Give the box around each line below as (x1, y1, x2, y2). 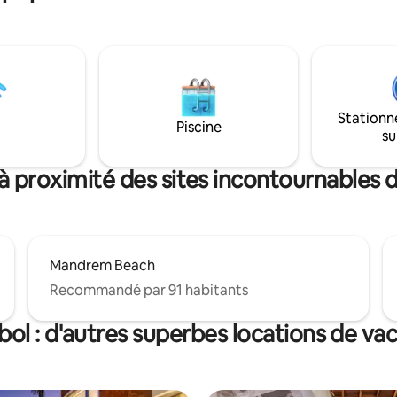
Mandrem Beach (50, 256, 155, 276)
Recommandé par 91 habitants (50, 281, 248, 300)
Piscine (175, 118, 222, 137)
